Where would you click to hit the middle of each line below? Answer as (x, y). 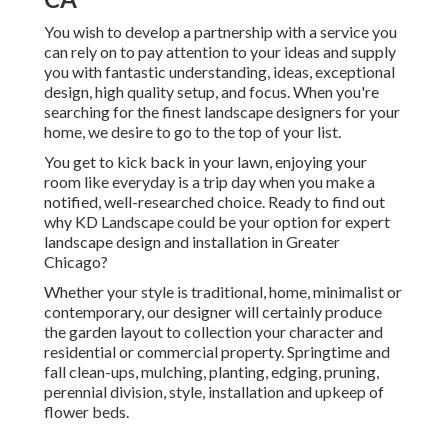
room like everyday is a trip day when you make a (209, 182)
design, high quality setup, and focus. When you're (211, 92)
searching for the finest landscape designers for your (222, 112)
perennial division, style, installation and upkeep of (214, 392)
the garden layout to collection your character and (213, 332)
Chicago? (76, 262)
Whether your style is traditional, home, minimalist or (223, 292)
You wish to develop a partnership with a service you (220, 32)
